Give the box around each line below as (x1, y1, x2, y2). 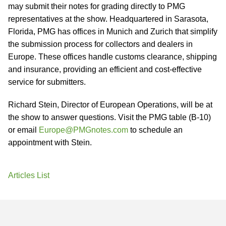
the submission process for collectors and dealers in (8, 40, 193, 48)
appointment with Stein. (8, 138, 92, 147)
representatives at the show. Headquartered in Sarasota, (8, 15, 208, 23)
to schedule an (128, 126, 183, 134)
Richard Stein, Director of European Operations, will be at (8, 100, 212, 109)
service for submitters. (8, 78, 86, 86)
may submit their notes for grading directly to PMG (8, 2, 185, 11)
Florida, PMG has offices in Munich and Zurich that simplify (8, 27, 217, 36)
